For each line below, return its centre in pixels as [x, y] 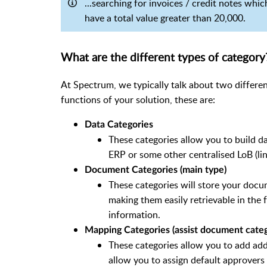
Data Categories [119, 124]
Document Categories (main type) [156, 170]
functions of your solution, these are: [138, 99]
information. [134, 214]
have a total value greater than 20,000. [165, 18]
